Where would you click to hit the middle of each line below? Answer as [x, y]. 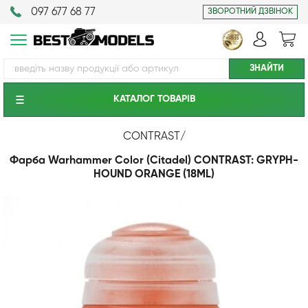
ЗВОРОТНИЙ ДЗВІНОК [250, 12]
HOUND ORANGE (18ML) [154, 175]
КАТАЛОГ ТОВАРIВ [154, 99]
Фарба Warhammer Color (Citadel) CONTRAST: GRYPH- [154, 161]
